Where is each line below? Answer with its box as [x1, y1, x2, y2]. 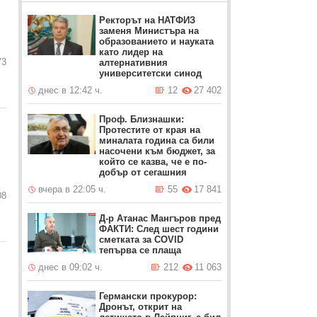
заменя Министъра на [99, 25, 200, 36]
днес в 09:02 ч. [38, 262, 103, 272]
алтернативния [99, 57, 168, 68]
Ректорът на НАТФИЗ [99, 15, 196, 25]
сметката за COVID [99, 234, 184, 245]
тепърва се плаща [99, 245, 182, 255]
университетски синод [99, 68, 202, 79]
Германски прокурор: [99, 291, 197, 301]
